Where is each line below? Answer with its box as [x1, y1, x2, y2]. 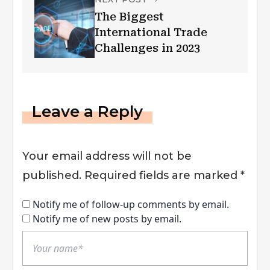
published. [22, 169, 81, 182]
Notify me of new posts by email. [33, 212, 181, 225]
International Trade [95, 26, 207, 39]
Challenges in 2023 [95, 42, 200, 54]
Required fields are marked [84, 169, 240, 182]
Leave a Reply [32, 102, 143, 121]
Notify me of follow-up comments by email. [33, 198, 229, 211]
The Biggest [95, 10, 164, 23]
